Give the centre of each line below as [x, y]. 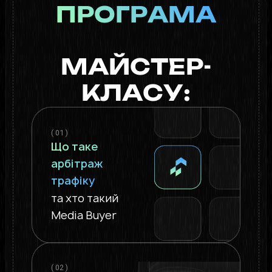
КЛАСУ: [136, 94]
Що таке [75, 147]
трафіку [73, 181]
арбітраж [77, 164]
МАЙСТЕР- [136, 68]
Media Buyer [84, 215]
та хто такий [85, 198]
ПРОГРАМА [136, 16]
